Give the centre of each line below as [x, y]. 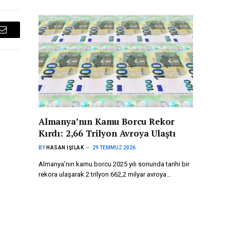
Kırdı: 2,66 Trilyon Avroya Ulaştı [107, 133]
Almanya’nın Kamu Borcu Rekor [107, 121]
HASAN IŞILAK [65, 147]
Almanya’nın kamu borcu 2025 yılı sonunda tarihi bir [114, 164]
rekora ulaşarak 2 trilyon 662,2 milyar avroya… [105, 174]
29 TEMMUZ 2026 [114, 147]
